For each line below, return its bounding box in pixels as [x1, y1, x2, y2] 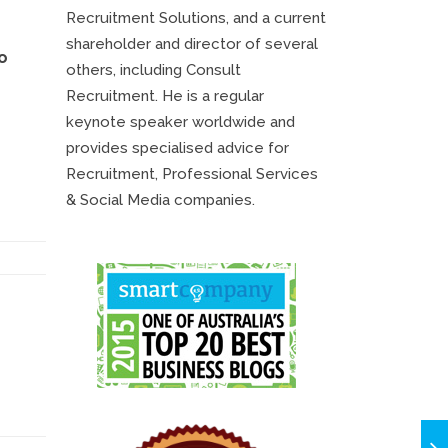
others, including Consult [66, 60, 241, 79]
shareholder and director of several [66, 34, 318, 53]
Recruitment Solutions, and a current [66, 8, 326, 27]
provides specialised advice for [66, 138, 289, 157]
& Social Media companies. [66, 190, 255, 209]
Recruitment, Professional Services [66, 164, 318, 183]
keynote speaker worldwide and [66, 112, 295, 131]
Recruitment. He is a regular [66, 86, 264, 105]
